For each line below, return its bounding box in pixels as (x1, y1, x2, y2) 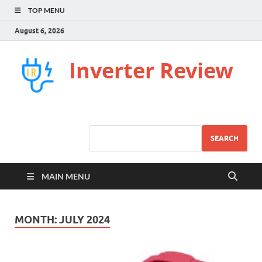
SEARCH (211, 133, 239, 143)
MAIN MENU (42, 171, 90, 181)
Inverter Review (69, 56, 233, 85)
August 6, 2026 (15, 26, 64, 35)
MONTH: (15, 213, 59, 226)
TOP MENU (28, 6, 65, 15)
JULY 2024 (59, 213, 110, 226)
